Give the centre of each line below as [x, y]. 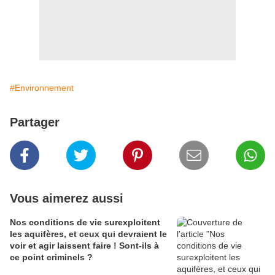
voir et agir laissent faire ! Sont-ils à [84, 246]
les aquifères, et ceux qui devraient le [88, 234]
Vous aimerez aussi [67, 198]
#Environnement [42, 88]
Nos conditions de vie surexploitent [85, 222]
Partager [35, 122]
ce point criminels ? [51, 257]
